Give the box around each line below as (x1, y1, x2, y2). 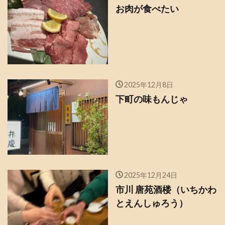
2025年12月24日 (124, 171, 177, 180)
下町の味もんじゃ (116, 93, 188, 105)
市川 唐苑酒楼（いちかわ (116, 184, 216, 195)
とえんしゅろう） (116, 197, 188, 209)
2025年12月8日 (124, 80, 173, 89)
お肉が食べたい (116, 3, 179, 15)
